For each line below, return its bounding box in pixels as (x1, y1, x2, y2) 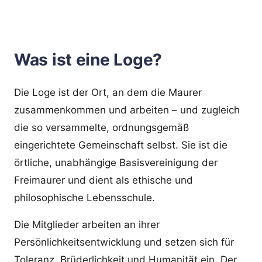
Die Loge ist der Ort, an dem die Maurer (14, 86, 202, 98)
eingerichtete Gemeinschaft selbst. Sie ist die (14, 139, 227, 151)
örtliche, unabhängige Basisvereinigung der (14, 156, 218, 168)
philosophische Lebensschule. (14, 191, 155, 204)
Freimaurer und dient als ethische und (14, 174, 193, 186)
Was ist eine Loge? (14, 49, 162, 70)
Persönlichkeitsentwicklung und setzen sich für (14, 236, 234, 248)
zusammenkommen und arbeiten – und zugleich (14, 104, 240, 116)
